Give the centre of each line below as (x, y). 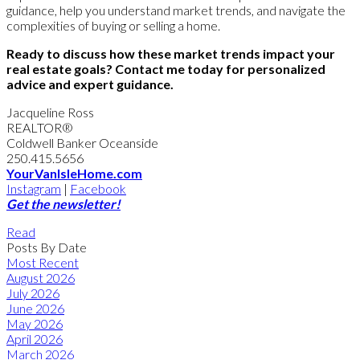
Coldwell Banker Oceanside (82, 142)
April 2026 (35, 338)
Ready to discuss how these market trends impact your (171, 53)
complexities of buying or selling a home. (113, 25)
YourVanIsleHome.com (74, 173)
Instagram (34, 188)
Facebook (98, 188)
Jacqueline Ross (51, 112)
